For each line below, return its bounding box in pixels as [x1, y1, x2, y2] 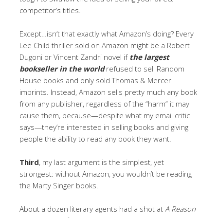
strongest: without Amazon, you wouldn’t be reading [19, 168, 192, 179]
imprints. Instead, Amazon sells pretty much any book [19, 87, 197, 97]
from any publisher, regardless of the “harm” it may [19, 98, 189, 109]
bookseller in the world [19, 63, 104, 73]
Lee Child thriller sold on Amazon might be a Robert [19, 40, 190, 50]
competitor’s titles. [19, 5, 81, 15]
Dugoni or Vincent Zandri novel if [19, 52, 129, 62]
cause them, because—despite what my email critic [19, 110, 190, 120]
